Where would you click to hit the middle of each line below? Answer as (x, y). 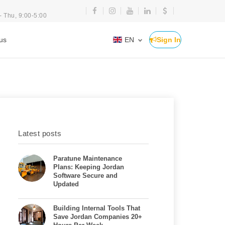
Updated (66, 184)
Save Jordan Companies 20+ (98, 217)
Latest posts (40, 133)
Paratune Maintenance (88, 158)
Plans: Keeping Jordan (89, 167)
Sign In (169, 40)
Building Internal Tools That (97, 208)
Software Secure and (85, 176)
